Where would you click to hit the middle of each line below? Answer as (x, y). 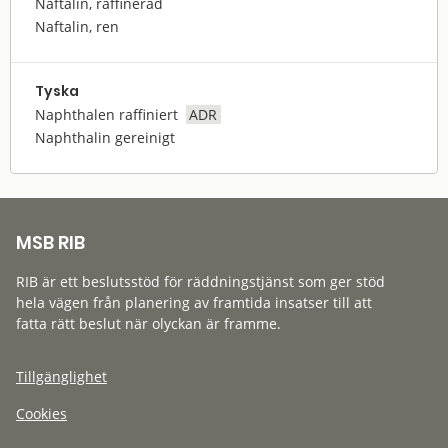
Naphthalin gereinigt (105, 138)
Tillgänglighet (61, 377)
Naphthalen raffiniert (106, 115)
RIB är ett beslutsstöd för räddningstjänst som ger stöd (200, 282)
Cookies (41, 414)
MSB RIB (50, 243)
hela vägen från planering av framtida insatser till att (194, 303)
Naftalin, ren (77, 27)
